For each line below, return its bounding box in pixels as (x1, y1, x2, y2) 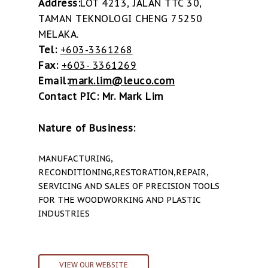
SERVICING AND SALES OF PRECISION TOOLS (38, 181, 220, 192)
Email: (38, 75, 69, 87)
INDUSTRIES (38, 208, 90, 220)
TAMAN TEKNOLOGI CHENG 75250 (38, 13, 203, 25)
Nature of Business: (38, 122, 136, 135)
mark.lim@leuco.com (69, 75, 175, 87)
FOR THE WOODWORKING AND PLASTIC (38, 194, 201, 206)
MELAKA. (38, 28, 79, 41)
